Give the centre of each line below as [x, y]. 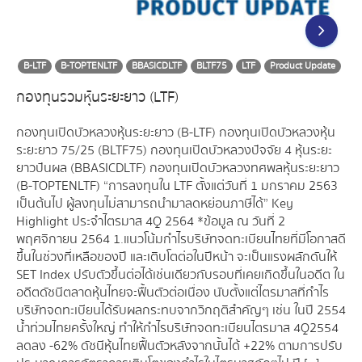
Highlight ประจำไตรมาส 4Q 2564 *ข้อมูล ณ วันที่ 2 [151, 221]
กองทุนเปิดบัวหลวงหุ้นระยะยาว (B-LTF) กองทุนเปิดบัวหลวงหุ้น [176, 133]
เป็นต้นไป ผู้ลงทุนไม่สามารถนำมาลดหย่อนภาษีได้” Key [155, 204]
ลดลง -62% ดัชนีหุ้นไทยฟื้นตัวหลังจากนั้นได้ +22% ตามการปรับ [179, 346]
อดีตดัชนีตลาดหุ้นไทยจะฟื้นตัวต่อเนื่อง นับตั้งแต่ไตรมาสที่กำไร [173, 293]
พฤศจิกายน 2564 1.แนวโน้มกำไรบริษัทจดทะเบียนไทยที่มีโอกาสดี [181, 239]
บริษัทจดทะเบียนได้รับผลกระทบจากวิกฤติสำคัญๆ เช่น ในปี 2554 [181, 310]
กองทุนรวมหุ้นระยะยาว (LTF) [97, 97]
